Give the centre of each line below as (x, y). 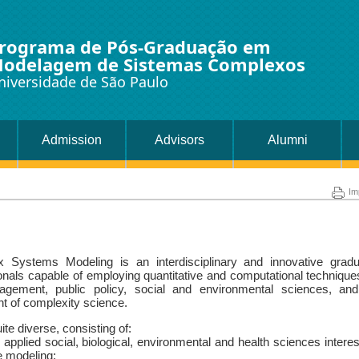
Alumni (287, 140)
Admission (71, 140)
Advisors (179, 140)
